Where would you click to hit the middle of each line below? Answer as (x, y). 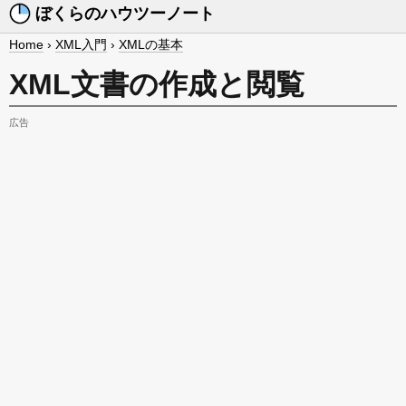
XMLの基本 (151, 44)
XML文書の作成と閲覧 (157, 84)
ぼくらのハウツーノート (123, 14)
